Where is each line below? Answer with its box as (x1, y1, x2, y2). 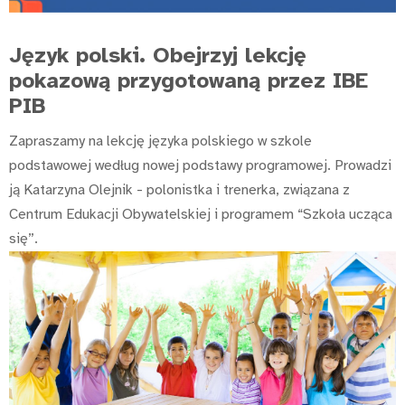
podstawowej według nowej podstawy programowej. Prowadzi (9, 155, 391, 174)
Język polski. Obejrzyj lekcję (9, 42, 306, 70)
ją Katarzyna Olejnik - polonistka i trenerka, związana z (9, 180, 350, 199)
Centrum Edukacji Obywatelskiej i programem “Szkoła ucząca (9, 204, 392, 223)
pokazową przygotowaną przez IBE (9, 67, 368, 95)
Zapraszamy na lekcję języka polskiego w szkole (9, 131, 312, 150)
